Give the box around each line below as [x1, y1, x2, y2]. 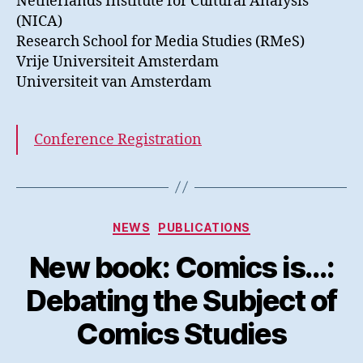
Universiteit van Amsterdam [16, 72, 211, 92]
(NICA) [16, 11, 62, 31]
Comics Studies [76, 316, 287, 352]
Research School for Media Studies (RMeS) [16, 32, 305, 51]
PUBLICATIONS [158, 220, 250, 234]
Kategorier [181, 215, 250, 233]
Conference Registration [34, 130, 202, 149]
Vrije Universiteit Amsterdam [16, 52, 219, 71]
